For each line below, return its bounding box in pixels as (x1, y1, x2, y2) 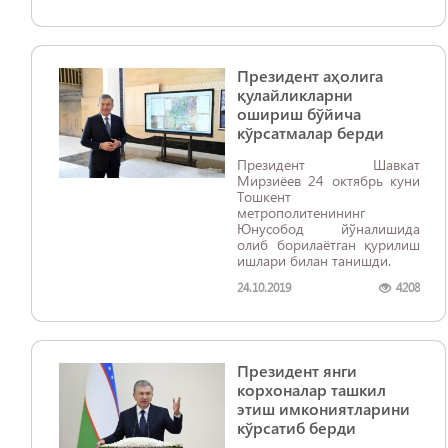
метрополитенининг (237, 203, 365, 222)
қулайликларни (237, 84, 353, 105)
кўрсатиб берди (237, 417, 356, 438)
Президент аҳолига (237, 65, 383, 86)
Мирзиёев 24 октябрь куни (237, 171, 420, 190)
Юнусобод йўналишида (237, 219, 420, 238)
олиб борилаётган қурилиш (237, 235, 420, 254)
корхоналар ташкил (237, 379, 386, 400)
